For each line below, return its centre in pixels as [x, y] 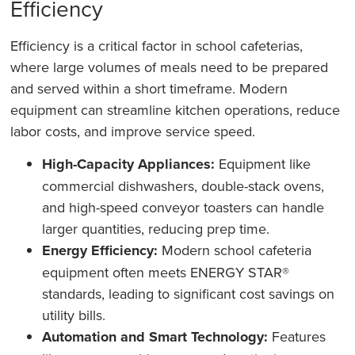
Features [297, 337]
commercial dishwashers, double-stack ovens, [183, 186]
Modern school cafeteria [235, 250]
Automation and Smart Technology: [155, 337]
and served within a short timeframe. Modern [149, 88]
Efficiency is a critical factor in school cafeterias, [157, 45]
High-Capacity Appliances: [129, 164]
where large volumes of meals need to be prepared [170, 67]
